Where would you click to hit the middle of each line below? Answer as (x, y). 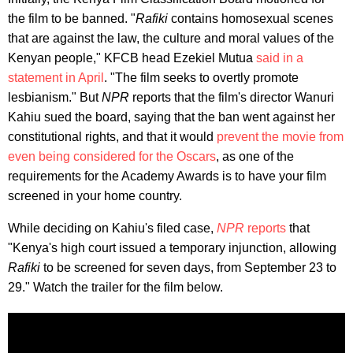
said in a (280, 58)
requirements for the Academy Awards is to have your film (167, 176)
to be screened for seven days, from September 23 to (188, 267)
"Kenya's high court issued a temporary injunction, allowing (172, 247)
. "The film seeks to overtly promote (201, 77)
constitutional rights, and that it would (112, 136)
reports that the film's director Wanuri (232, 97)
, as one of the (255, 156)
